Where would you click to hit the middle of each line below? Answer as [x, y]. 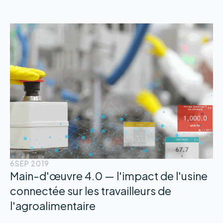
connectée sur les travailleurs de [90, 191]
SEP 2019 [32, 164]
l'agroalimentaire [53, 206]
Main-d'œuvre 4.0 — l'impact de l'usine [109, 176]
